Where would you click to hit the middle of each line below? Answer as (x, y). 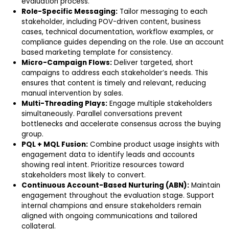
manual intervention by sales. (72, 94)
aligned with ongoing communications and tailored (109, 216)
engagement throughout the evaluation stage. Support (118, 196)
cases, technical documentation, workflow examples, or (118, 32)
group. (32, 134)
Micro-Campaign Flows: (67, 63)
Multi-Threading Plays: (64, 104)
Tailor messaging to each (163, 12)
